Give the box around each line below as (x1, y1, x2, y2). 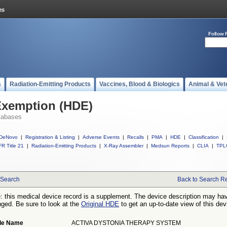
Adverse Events (83, 134, 120, 140)
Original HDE (81, 200, 119, 208)
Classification (188, 134, 219, 140)
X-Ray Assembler (104, 143, 143, 148)
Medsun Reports (151, 143, 190, 148)
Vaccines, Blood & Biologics (99, 81, 180, 88)
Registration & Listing (25, 134, 75, 140)
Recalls (127, 134, 144, 140)
